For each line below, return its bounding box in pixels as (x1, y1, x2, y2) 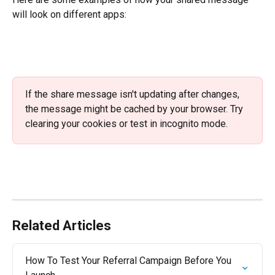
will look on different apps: (12, 9, 126, 21)
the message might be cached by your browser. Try (25, 103, 246, 115)
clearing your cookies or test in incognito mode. (25, 118, 230, 130)
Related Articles (12, 218, 111, 234)
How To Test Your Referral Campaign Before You (25, 255, 234, 267)
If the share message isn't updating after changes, (25, 88, 242, 101)
